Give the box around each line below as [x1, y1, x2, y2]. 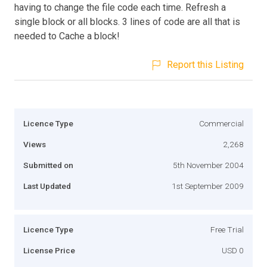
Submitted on [23, 160, 73, 170]
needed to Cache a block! [14, 30, 120, 42]
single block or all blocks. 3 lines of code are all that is [14, 15, 240, 27]
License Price [23, 245, 75, 255]
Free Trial [210, 224, 244, 234]
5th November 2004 [173, 160, 244, 170]
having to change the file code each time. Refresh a [14, 1, 226, 13]
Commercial [199, 118, 244, 128]
